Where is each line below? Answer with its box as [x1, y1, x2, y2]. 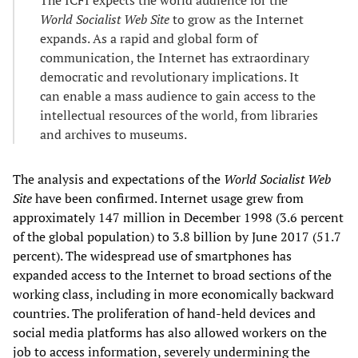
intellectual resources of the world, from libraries [40, 105, 318, 124]
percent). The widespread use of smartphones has [13, 246, 292, 265]
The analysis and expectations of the [13, 169, 224, 188]
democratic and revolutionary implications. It [40, 67, 299, 86]
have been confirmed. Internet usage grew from [32, 189, 304, 207]
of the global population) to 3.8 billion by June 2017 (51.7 [13, 227, 341, 245]
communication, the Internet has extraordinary [40, 48, 309, 66]
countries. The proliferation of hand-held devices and [13, 304, 316, 322]
